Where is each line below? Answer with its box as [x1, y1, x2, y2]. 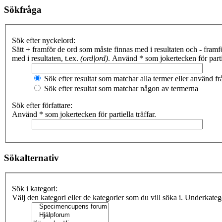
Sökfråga [4, 4, 42, 15]
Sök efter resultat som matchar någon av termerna [42, 84, 198, 93]
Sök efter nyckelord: [12, 36, 75, 45]
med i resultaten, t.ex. [12, 54, 80, 62]
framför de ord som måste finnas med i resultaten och [30, 45, 199, 54]
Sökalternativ [4, 152, 59, 163]
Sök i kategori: [12, 184, 57, 193]
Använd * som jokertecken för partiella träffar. [12, 110, 156, 118]
